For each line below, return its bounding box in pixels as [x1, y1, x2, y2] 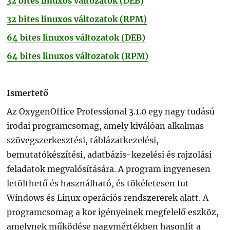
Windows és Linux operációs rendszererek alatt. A [7, 192, 209, 203]
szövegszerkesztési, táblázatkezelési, [7, 135, 159, 145]
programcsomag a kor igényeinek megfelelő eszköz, [7, 206, 219, 217]
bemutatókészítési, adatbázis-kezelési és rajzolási [7, 149, 212, 160]
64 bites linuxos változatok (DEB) [7, 32, 146, 43]
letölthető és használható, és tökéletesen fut [7, 178, 189, 188]
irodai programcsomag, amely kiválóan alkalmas [7, 120, 204, 131]
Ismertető [7, 87, 49, 98]
